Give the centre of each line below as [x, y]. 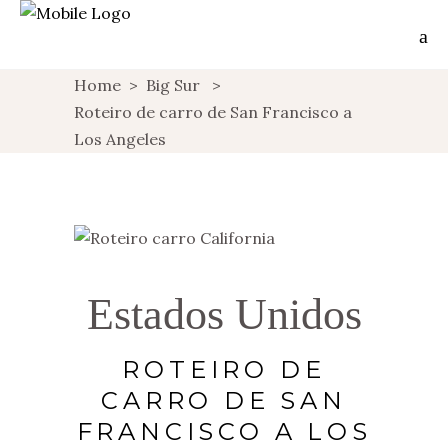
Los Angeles [120, 138]
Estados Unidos [224, 314]
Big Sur [173, 84]
